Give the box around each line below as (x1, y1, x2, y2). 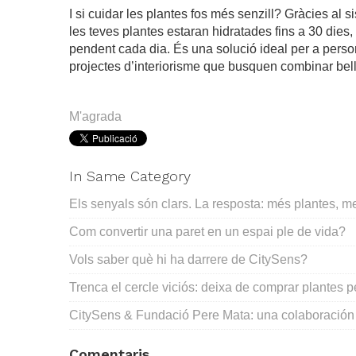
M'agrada (69, 110, 122, 124)
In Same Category (69, 168, 191, 185)
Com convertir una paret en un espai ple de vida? (69, 225, 346, 239)
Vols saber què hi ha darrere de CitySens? (69, 253, 308, 267)
